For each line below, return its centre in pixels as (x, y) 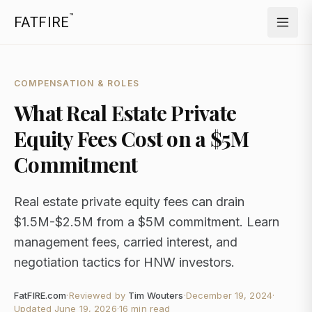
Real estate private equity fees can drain (129, 202)
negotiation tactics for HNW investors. (124, 262)
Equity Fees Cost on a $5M (132, 139)
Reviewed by (97, 295)
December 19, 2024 (229, 295)
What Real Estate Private (125, 113)
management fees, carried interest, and (126, 242)
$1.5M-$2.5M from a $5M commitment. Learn (147, 222)
